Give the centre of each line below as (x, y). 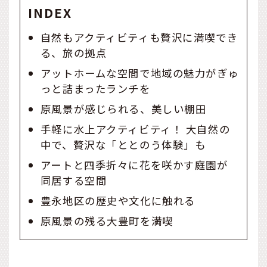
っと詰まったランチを (95, 88)
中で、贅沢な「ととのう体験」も (123, 144)
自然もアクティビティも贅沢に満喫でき (139, 37)
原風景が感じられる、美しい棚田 (123, 108)
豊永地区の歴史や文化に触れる (118, 200)
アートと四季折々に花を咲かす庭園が (134, 164)
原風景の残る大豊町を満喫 (107, 221)
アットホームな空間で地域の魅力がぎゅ (139, 73)
